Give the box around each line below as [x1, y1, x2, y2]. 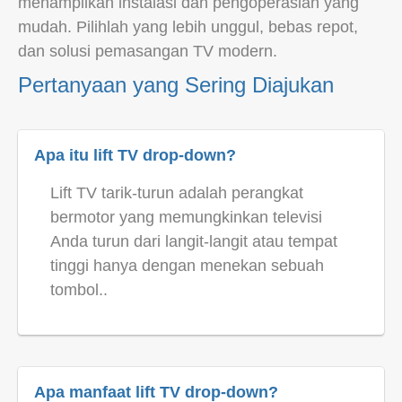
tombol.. [50, 280, 108, 299]
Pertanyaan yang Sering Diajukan [18, 72, 334, 97]
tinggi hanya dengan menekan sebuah [50, 256, 324, 275]
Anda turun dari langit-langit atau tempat [50, 232, 337, 250]
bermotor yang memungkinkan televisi [50, 207, 322, 226]
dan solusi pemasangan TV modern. [18, 41, 277, 60]
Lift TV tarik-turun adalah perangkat [50, 183, 303, 202]
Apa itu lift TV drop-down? [34, 145, 236, 164]
